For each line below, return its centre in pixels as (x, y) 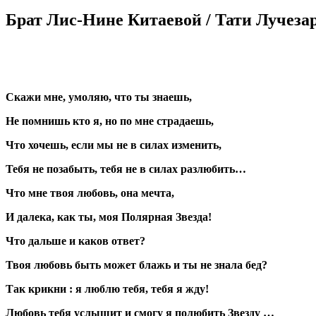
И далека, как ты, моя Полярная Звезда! (109, 217)
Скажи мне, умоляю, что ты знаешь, (99, 97)
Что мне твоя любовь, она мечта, (90, 193)
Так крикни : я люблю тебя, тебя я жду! (107, 289)
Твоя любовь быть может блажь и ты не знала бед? (136, 265)
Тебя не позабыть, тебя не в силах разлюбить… (126, 169)
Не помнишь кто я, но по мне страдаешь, (110, 121)
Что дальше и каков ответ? (75, 241)
